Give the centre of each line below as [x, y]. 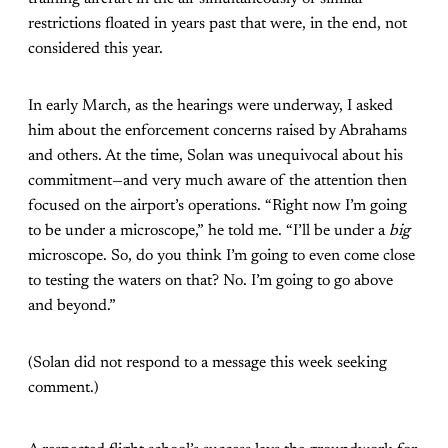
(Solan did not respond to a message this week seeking [207, 362]
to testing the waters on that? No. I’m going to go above [210, 280]
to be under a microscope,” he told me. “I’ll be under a [208, 230]
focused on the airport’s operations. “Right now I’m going [217, 205]
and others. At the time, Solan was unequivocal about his [215, 155]
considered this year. [95, 48]
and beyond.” [72, 305]
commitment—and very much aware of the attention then [217, 180]
